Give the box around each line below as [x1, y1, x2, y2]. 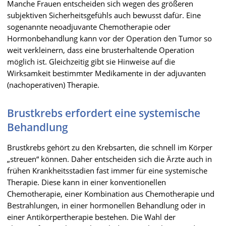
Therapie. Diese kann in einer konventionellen [7, 177, 166, 187]
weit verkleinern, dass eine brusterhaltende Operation [7, 44, 194, 55]
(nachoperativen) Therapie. [7, 79, 99, 90]
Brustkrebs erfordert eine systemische [7, 105, 200, 120]
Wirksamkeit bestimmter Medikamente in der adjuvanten [7, 68, 206, 78]
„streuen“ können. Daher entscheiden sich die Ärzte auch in [7, 153, 212, 164]
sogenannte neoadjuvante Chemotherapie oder [7, 21, 171, 32]
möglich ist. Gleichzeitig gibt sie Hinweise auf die [7, 56, 175, 67]
